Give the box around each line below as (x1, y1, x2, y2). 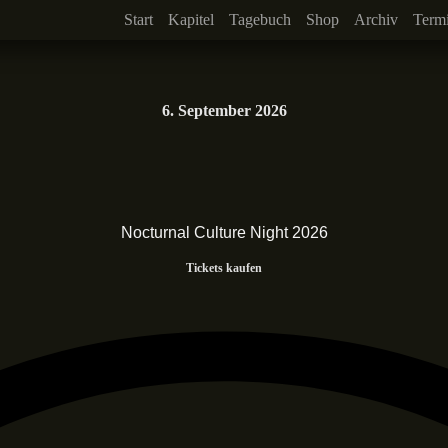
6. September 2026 (161, 101, 287, 119)
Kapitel (167, 11, 214, 28)
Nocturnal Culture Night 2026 (120, 223, 328, 241)
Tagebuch (228, 11, 291, 28)
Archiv (353, 11, 398, 28)
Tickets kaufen (186, 260, 262, 275)
